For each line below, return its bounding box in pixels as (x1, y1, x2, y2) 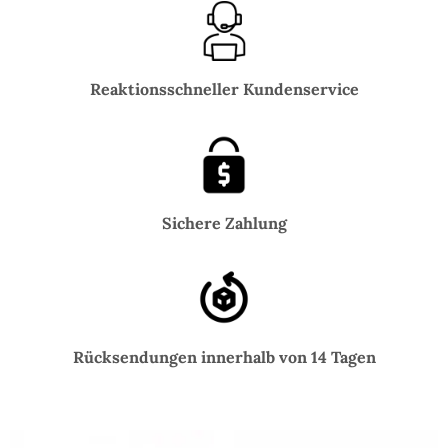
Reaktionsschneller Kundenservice (89, 78, 359, 99)
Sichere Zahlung (161, 212, 287, 233)
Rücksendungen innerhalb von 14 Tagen (72, 346, 376, 367)
